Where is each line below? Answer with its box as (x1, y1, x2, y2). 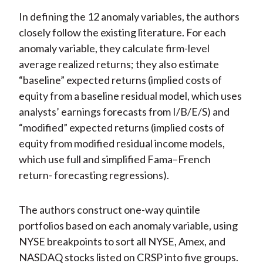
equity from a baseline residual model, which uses (18, 89, 242, 103)
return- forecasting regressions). (18, 168, 169, 182)
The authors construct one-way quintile (18, 203, 200, 217)
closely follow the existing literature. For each (18, 26, 226, 39)
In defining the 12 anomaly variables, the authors (18, 10, 240, 23)
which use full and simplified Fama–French (18, 153, 211, 166)
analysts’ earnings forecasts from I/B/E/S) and (18, 105, 230, 119)
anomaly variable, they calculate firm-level (18, 42, 210, 55)
